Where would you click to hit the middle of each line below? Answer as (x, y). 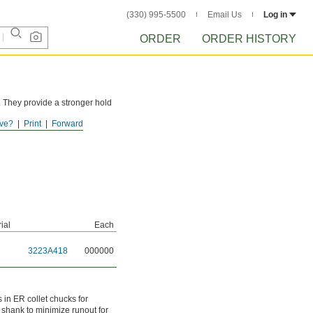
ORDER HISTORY (249, 39)
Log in (275, 15)
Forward (67, 124)
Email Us (225, 15)
